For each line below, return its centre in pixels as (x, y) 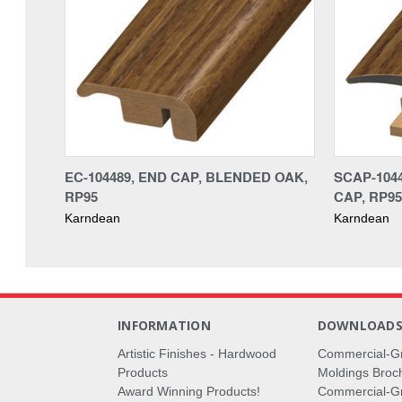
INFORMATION (164, 325)
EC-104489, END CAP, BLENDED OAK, (186, 176)
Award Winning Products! (189, 391)
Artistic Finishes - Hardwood (197, 353)
